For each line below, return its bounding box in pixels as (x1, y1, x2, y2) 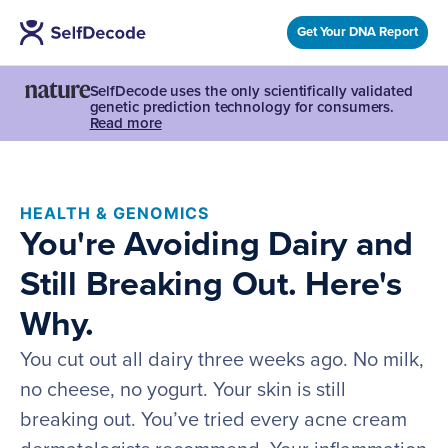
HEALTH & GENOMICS (20, 203, 209, 224)
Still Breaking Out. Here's (20, 264, 403, 306)
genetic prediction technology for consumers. (89, 98, 395, 117)
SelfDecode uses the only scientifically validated (89, 82, 413, 101)
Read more (89, 114, 162, 133)
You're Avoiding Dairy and (20, 224, 414, 266)
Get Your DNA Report (297, 24, 418, 40)
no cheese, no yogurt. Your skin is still (20, 378, 346, 403)
